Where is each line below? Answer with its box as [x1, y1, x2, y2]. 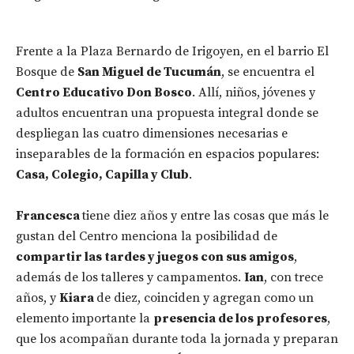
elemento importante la [16, 310, 153, 326]
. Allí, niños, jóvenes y [192, 84, 315, 100]
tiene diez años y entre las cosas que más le [82, 207, 329, 224]
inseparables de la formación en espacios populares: [16, 145, 319, 162]
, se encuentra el [221, 63, 314, 80]
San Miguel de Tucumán [77, 63, 221, 80]
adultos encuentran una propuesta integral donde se [16, 104, 318, 121]
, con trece [264, 269, 323, 285]
